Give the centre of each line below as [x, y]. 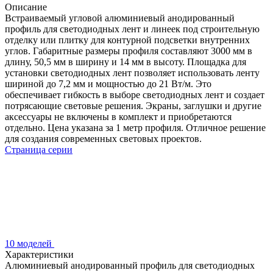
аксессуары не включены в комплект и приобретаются [118, 116]
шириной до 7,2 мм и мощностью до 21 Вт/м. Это [108, 83]
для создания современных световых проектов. [103, 138]
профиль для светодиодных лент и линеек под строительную [132, 29]
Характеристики [39, 254]
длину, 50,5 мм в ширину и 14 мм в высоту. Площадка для [126, 62]
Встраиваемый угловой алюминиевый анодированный [120, 18]
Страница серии [39, 149]
